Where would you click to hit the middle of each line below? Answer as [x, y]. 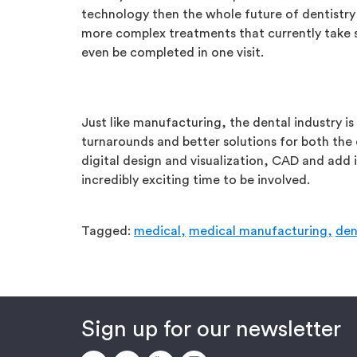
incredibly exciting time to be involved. [196, 180]
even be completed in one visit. [173, 53]
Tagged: [108, 231]
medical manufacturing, [261, 231]
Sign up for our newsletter [211, 329]
